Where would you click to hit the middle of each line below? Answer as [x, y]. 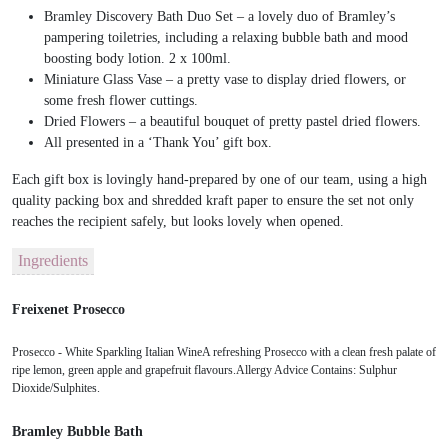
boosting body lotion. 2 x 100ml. [137, 59]
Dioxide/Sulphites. [56, 388]
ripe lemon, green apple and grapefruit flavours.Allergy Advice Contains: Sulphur [204, 370]
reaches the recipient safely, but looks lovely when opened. [178, 222]
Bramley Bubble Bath [77, 431]
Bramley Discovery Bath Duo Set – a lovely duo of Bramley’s [219, 17]
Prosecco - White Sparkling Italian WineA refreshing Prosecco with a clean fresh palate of [224, 352]
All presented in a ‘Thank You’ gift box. [158, 143]
